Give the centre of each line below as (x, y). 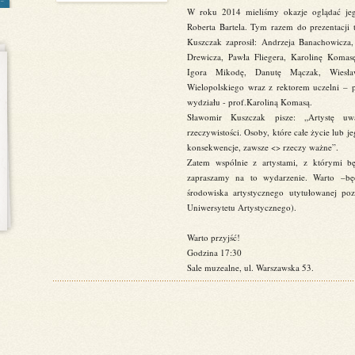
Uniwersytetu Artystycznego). (242, 207)
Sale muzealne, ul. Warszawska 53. (250, 267)
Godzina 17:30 (214, 252)
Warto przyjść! (214, 237)
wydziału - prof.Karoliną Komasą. (250, 102)
